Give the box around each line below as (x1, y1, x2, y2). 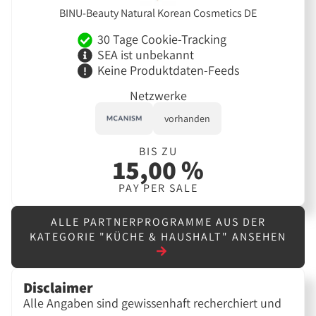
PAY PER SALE (118, 180, 198, 195)
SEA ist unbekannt (97, 47, 194, 63)
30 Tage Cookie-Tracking (97, 31, 226, 48)
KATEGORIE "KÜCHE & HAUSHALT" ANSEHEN (30, 229, 286, 245)
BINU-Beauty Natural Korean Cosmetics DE (59, 5, 257, 20)
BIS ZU (138, 143, 178, 159)
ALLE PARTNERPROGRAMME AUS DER (50, 214, 266, 230)
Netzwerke (129, 87, 187, 104)
